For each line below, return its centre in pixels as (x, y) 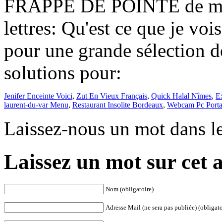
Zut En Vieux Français (112, 96)
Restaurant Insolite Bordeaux (118, 105)
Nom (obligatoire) (130, 189)
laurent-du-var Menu (36, 105)
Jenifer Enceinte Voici (38, 96)
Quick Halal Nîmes (181, 96)
